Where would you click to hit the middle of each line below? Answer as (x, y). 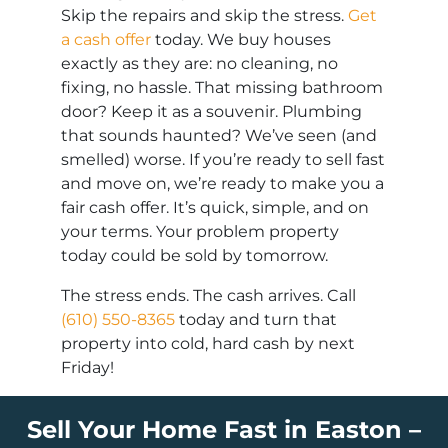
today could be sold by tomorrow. (195, 256)
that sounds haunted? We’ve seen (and (219, 136)
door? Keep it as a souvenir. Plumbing (212, 112)
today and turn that (256, 320)
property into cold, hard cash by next (208, 344)
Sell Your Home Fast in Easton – (224, 430)
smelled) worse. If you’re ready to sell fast (223, 160)
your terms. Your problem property (200, 232)
